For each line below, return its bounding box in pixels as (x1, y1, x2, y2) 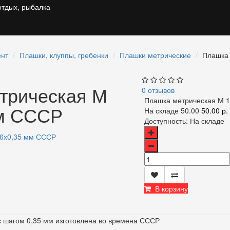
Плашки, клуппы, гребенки (20, 50, 108, 61)
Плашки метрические (120, 50, 191, 61)
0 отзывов (142, 85, 175, 95)
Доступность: (144, 116, 188, 126)
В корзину (151, 183, 188, 194)
